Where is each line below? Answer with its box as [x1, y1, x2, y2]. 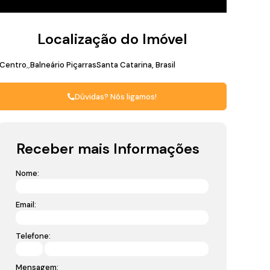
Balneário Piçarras [30, 60, 96, 71]
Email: [16, 199, 36, 210]
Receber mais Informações [16, 139, 199, 158]
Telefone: [16, 231, 51, 241]
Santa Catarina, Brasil [96, 60, 175, 71]
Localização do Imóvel [37, 30, 187, 48]
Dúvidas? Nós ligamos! [75, 91, 157, 102]
